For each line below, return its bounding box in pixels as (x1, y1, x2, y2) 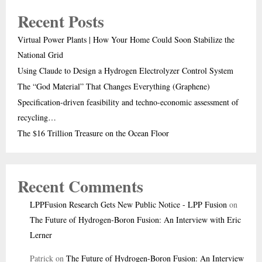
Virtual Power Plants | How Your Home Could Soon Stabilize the (18, 33, 235, 45)
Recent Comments (18, 174, 143, 198)
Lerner (30, 229, 52, 240)
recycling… (18, 111, 56, 123)
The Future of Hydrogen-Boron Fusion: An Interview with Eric (30, 213, 241, 225)
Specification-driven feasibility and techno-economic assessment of (18, 96, 239, 108)
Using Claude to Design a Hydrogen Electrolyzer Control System (18, 64, 233, 76)
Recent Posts (18, 9, 104, 33)
